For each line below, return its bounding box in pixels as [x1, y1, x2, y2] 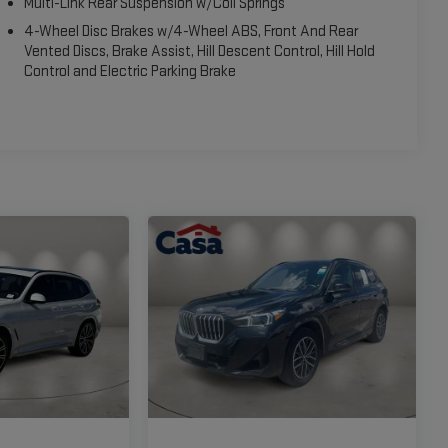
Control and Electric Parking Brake [24, 61, 237, 81]
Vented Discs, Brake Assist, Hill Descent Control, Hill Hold [24, 41, 376, 61]
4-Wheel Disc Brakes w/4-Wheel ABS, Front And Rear [24, 21, 361, 41]
